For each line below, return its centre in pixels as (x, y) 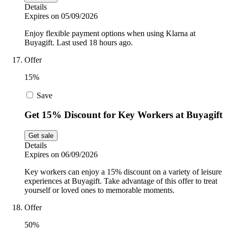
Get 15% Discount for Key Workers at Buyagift (123, 115)
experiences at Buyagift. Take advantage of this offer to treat (121, 181)
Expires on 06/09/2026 (61, 154)
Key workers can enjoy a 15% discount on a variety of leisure (123, 172)
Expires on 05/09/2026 (61, 16)
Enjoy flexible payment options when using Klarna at (110, 33)
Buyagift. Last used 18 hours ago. (79, 42)
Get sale (41, 136)
